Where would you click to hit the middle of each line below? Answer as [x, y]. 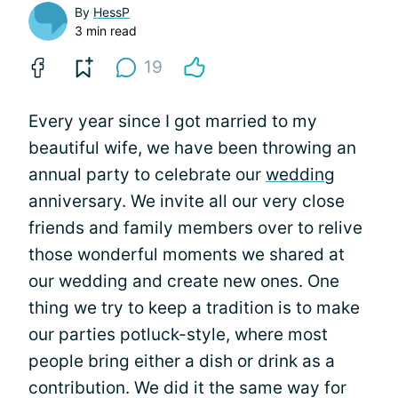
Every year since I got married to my [173, 121]
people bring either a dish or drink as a [182, 361]
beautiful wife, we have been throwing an [192, 147]
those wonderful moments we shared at [187, 254]
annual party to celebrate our [147, 174]
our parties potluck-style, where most [178, 334]
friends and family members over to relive [195, 227]
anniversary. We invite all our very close [187, 201]
